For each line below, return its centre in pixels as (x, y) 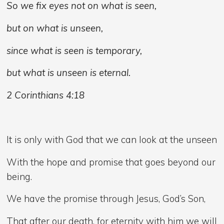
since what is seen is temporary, (76, 50)
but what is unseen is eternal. (71, 73)
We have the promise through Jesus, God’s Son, (106, 199)
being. (19, 176)
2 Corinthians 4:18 (46, 95)
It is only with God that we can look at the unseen (112, 139)
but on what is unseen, (55, 28)
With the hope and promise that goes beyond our (111, 162)
